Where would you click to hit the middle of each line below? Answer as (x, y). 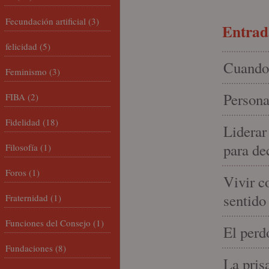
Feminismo (26, 71)
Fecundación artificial (46, 21)
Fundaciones (29, 248)
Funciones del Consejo (48, 223)
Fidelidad (23, 122)
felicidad (21, 46)
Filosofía (22, 147)
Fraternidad (27, 198)
